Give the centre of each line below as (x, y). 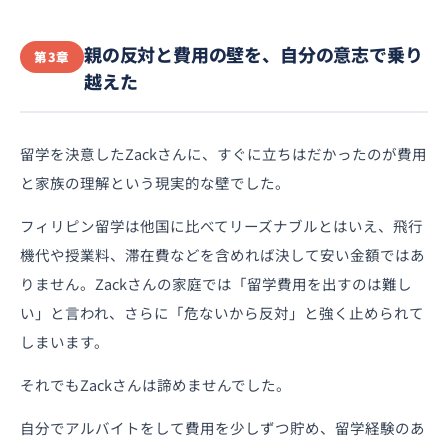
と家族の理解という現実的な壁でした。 (155, 182)
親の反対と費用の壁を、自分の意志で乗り (253, 53)
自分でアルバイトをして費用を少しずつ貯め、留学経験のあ (222, 427)
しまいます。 (64, 341)
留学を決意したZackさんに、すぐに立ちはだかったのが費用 (223, 153)
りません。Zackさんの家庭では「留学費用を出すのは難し (216, 283)
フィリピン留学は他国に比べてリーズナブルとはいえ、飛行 (221, 225)
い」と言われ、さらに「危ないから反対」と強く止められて (222, 312)
